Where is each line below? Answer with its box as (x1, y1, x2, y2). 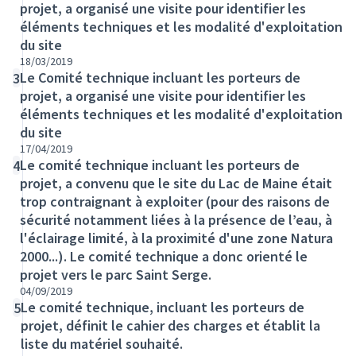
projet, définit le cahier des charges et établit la (21, 316, 321, 335)
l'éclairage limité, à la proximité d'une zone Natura (20, 229, 333, 247)
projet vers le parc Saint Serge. (20, 265, 211, 284)
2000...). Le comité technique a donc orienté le (20, 247, 308, 265)
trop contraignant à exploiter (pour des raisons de (20, 192, 330, 211)
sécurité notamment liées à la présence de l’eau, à (20, 211, 332, 229)
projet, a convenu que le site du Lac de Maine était (20, 174, 332, 192)
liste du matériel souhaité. (21, 335, 184, 353)
